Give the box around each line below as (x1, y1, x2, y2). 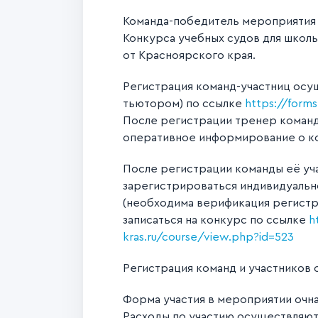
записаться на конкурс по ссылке (123, 214, 309, 226)
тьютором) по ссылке (123, 98, 245, 109)
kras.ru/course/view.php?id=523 (123, 231, 294, 243)
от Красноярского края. (123, 50, 256, 61)
